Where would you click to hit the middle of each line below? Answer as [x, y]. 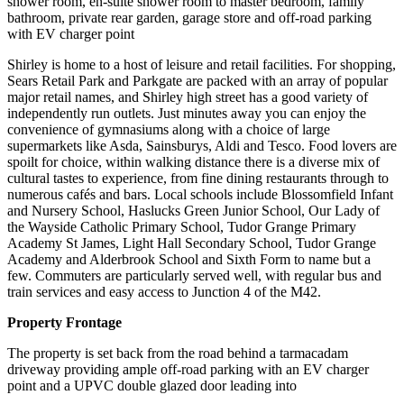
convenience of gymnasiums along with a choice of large [169, 129]
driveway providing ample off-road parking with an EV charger [188, 369]
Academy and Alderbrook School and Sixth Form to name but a [189, 259]
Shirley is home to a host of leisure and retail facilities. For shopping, [202, 64]
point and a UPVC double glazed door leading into [152, 385]
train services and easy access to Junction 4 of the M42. [164, 291]
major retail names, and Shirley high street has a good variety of [188, 96]
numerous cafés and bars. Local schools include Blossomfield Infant [200, 194]
